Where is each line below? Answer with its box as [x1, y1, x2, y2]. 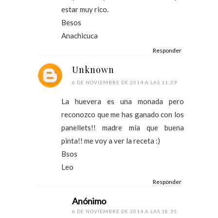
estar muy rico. [61, 4, 109, 14]
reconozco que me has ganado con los [61, 109, 184, 119]
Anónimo [72, 195, 106, 206]
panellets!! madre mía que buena [61, 123, 184, 132]
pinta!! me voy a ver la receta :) [61, 136, 160, 145]
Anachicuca [61, 31, 98, 40]
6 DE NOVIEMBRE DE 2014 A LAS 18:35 [72, 208, 177, 214]
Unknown [72, 63, 114, 75]
